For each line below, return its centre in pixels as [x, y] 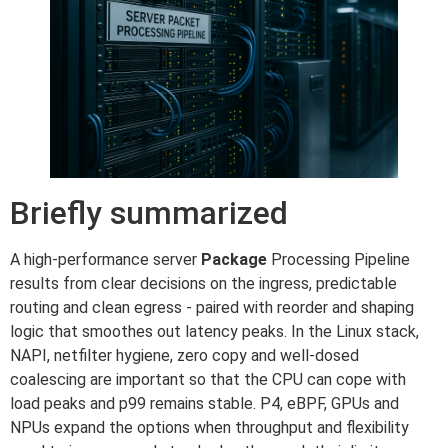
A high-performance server [105, 259]
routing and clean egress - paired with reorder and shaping [212, 307]
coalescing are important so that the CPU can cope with [208, 379]
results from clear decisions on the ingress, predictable [203, 283]
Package [234, 259]
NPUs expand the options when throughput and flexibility [209, 427]
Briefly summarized [149, 212]
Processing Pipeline [338, 259]
